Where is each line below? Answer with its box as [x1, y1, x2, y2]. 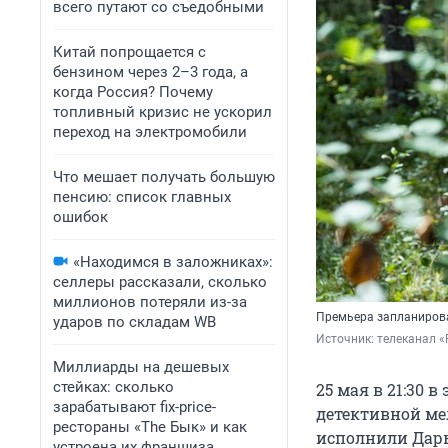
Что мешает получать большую [53, 168, 275, 186]
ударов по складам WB [53, 313, 216, 331]
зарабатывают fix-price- [53, 398, 216, 416]
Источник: [316, 332, 377, 347]
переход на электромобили [53, 123, 247, 141]
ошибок [53, 208, 108, 226]
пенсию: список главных [53, 188, 231, 206]
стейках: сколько [53, 378, 174, 396]
